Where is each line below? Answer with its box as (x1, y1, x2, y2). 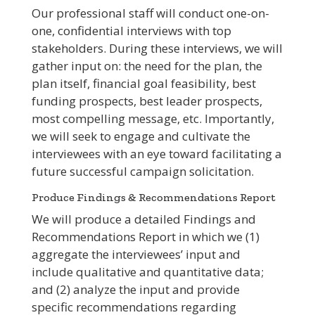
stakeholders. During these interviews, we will (31, 40, 283, 57)
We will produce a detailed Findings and (31, 211, 256, 228)
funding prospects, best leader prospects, (31, 93, 262, 110)
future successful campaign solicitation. (31, 163, 254, 180)
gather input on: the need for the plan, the (31, 58, 262, 75)
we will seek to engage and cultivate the (31, 128, 250, 145)
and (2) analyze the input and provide (31, 281, 240, 298)
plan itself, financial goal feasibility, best (31, 75, 256, 92)
